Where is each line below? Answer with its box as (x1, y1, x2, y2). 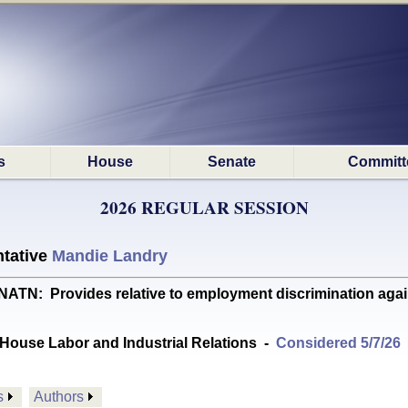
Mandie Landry (52, 247, 168, 265)
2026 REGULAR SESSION (99, 195, 309, 220)
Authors (34, 389, 84, 404)
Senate (208, 154, 256, 169)
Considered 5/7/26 (276, 335, 401, 351)
